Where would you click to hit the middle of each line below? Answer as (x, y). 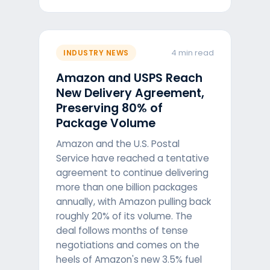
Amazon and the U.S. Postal (118, 144)
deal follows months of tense (122, 231)
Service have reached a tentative (133, 158)
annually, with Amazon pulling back (134, 202)
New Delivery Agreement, (130, 93)
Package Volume (106, 123)
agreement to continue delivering (133, 173)
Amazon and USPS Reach (130, 78)
